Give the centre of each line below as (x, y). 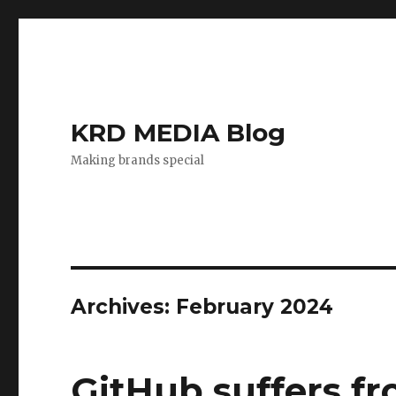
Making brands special (138, 160)
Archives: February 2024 (202, 307)
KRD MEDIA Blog (179, 133)
